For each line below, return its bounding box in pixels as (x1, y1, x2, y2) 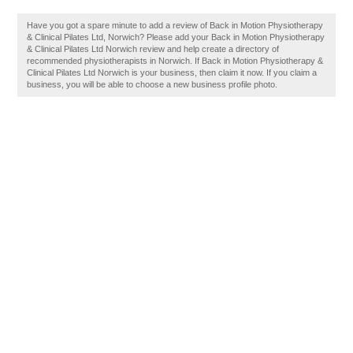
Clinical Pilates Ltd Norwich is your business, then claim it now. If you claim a (27, 68, 318, 77)
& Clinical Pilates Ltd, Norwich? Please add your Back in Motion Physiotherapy (27, 32, 325, 42)
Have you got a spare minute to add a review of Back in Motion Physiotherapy (27, 20, 324, 30)
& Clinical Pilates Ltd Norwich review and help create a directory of (27, 44, 280, 54)
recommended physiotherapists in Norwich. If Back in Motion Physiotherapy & (27, 56, 324, 65)
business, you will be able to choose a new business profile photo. (27, 80, 278, 89)
